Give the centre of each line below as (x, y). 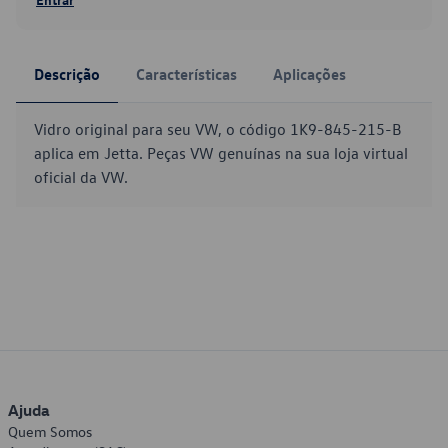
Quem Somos (50, 431)
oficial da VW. (81, 177)
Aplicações (309, 74)
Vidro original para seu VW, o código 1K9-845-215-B (217, 129)
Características (186, 74)
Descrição (67, 74)
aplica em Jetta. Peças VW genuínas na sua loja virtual (221, 153)
